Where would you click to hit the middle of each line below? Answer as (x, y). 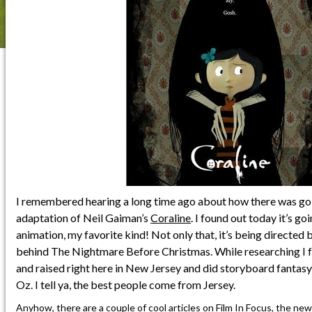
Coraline (171, 217)
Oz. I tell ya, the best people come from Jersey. (126, 284)
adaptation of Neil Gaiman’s (84, 217)
